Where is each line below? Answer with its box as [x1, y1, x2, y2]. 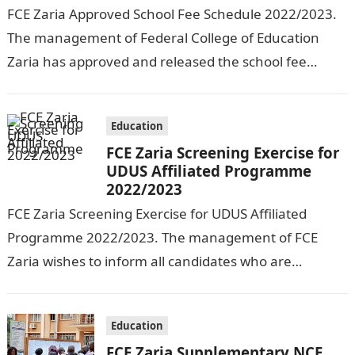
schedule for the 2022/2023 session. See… [6, 76, 272, 94]
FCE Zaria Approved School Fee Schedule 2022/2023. [6, 5, 337, 23]
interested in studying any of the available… [6, 276, 282, 294]
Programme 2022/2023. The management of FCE [6, 228, 318, 246]
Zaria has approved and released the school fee [6, 52, 307, 71]
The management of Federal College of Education [6, 29, 319, 47]
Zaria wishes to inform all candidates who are [6, 252, 292, 270]
